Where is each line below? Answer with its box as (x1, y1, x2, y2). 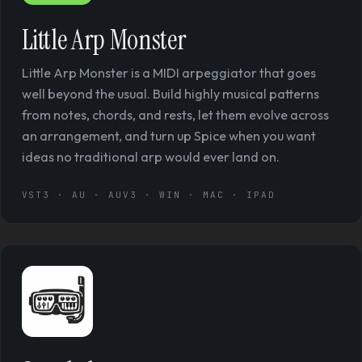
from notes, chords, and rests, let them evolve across (21, 106, 329, 123)
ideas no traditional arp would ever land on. (21, 148, 280, 165)
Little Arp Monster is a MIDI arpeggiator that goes (21, 64, 316, 81)
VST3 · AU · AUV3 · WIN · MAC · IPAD (21, 189, 276, 200)
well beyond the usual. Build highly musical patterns (21, 85, 319, 102)
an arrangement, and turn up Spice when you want (21, 127, 316, 144)
